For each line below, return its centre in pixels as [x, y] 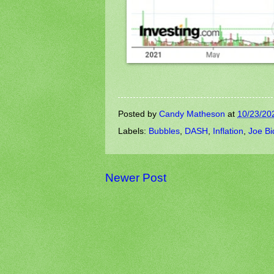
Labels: [133, 131]
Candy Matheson [192, 114]
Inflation [228, 131]
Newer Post [136, 178]
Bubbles [164, 131]
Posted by [139, 114]
